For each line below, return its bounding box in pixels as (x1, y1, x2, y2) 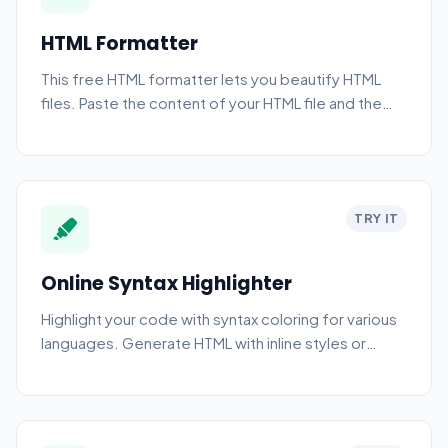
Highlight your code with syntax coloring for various (41, 309, 397, 328)
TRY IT (354, 210, 399, 226)
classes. (41, 357, 100, 376)
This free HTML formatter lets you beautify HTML (41, 69, 381, 88)
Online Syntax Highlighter (41, 270, 292, 297)
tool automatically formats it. (41, 117, 243, 136)
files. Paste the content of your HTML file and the (41, 93, 382, 112)
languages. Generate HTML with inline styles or (41, 333, 366, 352)
